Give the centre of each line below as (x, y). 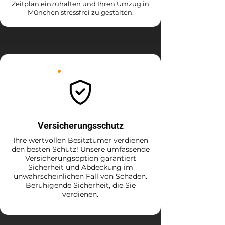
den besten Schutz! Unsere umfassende (80, 149)
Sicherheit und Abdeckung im (80, 167)
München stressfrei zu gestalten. (80, 12)
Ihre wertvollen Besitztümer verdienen (80, 140)
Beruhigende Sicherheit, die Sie (80, 185)
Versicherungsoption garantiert (80, 158)
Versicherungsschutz (80, 125)
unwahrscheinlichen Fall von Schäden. (80, 176)
